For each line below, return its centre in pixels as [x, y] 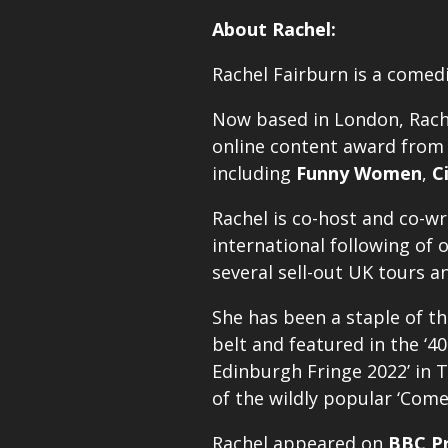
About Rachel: [274, 28]
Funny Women [359, 172]
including [254, 172]
